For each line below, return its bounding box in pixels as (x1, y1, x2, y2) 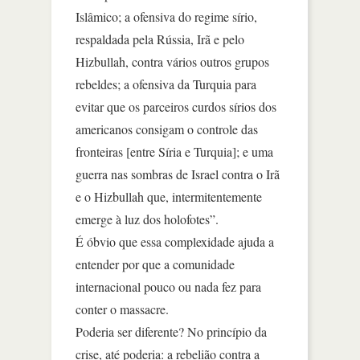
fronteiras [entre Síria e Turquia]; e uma (76, 142, 273, 160)
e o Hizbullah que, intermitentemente (76, 187, 262, 205)
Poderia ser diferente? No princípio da (76, 322, 267, 340)
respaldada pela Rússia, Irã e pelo (76, 30, 244, 47)
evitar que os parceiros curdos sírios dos (76, 97, 276, 115)
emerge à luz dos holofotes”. (76, 210, 219, 227)
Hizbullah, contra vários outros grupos (76, 52, 269, 70)
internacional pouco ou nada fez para (76, 277, 261, 295)
